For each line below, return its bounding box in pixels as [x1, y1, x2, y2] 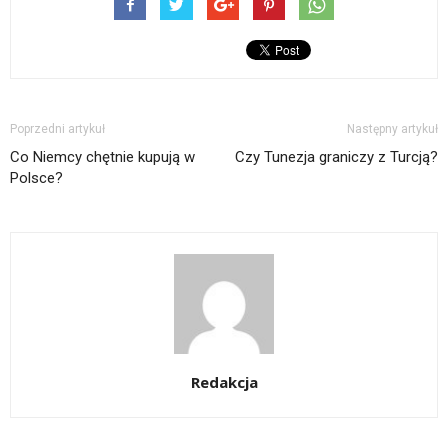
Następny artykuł [347, 122, 438, 137]
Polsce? [10, 169, 63, 188]
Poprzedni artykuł [10, 122, 105, 137]
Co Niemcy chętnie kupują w [10, 148, 195, 167]
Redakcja [190, 372, 258, 393]
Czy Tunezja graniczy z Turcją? [235, 148, 438, 167]
